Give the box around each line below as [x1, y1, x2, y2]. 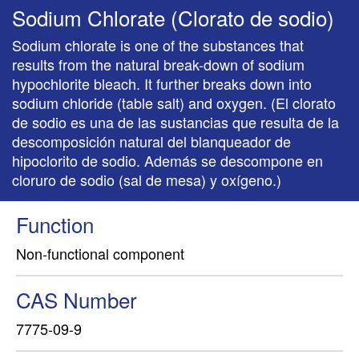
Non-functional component [16, 243, 184, 264]
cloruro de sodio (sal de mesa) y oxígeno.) [12, 169, 281, 190]
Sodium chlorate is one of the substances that [12, 34, 304, 55]
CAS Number [16, 284, 137, 314]
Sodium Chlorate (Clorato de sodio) [12, 2, 334, 32]
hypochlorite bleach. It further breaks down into [12, 73, 312, 94]
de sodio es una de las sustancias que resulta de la [12, 111, 339, 132]
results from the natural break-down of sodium [12, 54, 305, 75]
